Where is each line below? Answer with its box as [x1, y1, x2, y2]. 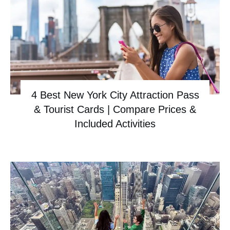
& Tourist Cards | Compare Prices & [34, 104, 196, 116]
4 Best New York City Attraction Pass [31, 89, 199, 101]
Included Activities [74, 118, 156, 130]
